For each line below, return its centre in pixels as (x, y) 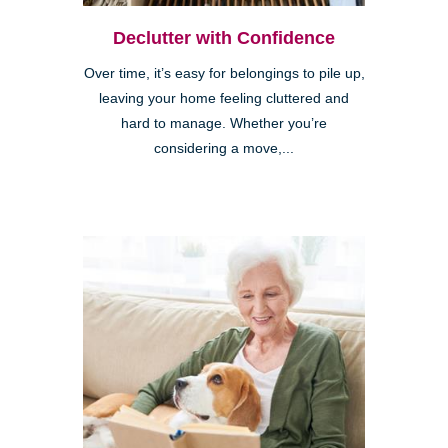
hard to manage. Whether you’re (224, 124)
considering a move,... (224, 149)
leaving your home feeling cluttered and (224, 99)
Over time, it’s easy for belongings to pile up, (224, 74)
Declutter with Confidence (224, 38)
